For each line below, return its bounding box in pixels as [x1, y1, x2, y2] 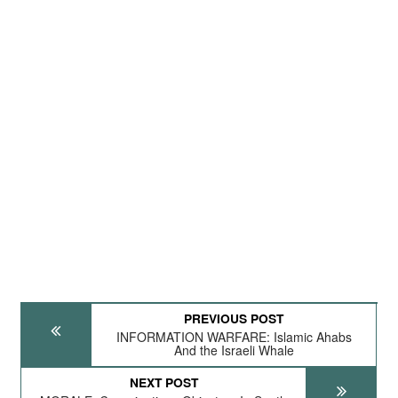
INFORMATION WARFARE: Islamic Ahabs [115, 328, 352, 346]
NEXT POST [129, 373, 198, 391]
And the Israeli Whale [173, 341, 294, 359]
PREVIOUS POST [184, 309, 284, 327]
